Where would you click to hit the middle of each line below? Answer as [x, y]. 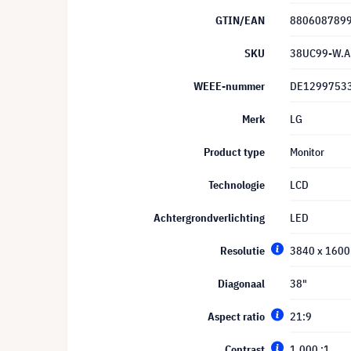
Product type [234, 152]
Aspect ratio [236, 317]
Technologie [237, 185]
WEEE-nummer [229, 86]
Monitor [307, 152]
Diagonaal [241, 284]
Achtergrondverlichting [209, 218]
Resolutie [242, 251]
